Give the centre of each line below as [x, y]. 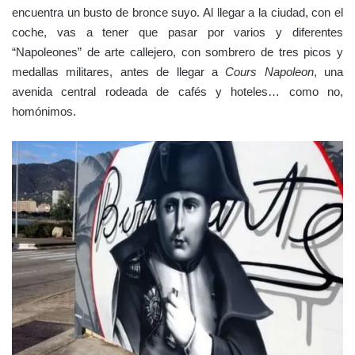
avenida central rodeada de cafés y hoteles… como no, [177, 91]
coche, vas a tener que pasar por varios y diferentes [177, 32]
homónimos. [44, 111]
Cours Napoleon [269, 71]
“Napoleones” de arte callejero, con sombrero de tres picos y [177, 52]
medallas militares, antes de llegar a [119, 71]
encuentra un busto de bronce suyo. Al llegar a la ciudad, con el [177, 12]
